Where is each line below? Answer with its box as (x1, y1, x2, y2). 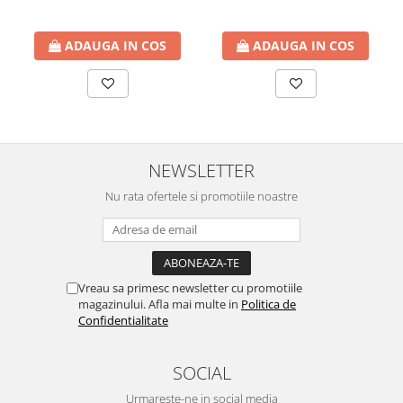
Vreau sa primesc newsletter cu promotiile (78, 280, 302, 297)
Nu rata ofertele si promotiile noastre (105, 188, 298, 205)
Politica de (241, 296, 296, 313)
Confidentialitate (78, 312, 168, 329)
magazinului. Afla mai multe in (78, 296, 241, 313)
